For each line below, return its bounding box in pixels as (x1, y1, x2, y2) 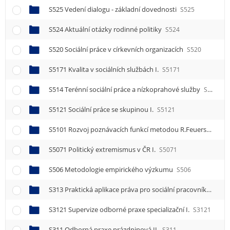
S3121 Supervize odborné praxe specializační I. (49, 205, 191, 215)
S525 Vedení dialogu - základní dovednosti (49, 5, 178, 14)
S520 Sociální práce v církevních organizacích (49, 45, 185, 54)
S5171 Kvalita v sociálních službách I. (49, 65, 160, 74)
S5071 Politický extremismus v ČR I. (49, 145, 157, 155)
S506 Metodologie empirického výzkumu (49, 165, 175, 175)
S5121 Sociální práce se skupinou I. (49, 105, 155, 114)
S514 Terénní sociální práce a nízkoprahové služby (49, 85, 202, 94)
